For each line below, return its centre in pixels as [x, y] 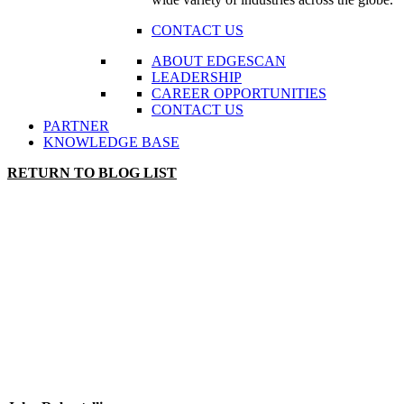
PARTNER [76, 126]
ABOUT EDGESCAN [219, 61]
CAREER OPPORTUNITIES [239, 94]
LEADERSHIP [197, 78]
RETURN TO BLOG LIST [92, 173]
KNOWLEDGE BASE [111, 142]
